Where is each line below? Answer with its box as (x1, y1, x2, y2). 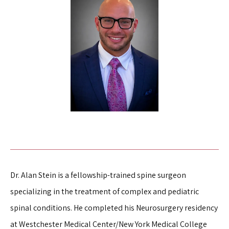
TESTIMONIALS (31, 29, 103, 39)
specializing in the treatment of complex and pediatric (10, 186, 199, 197)
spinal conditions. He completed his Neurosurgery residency (10, 202, 218, 213)
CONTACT (31, 155, 79, 166)
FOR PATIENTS (31, 70, 102, 80)
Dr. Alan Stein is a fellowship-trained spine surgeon (10, 170, 186, 180)
